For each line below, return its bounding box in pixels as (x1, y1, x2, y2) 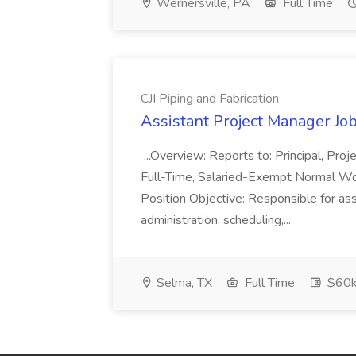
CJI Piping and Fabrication (141, 90, 279, 107)
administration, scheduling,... (141, 211, 294, 229)
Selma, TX (153, 274, 212, 292)
